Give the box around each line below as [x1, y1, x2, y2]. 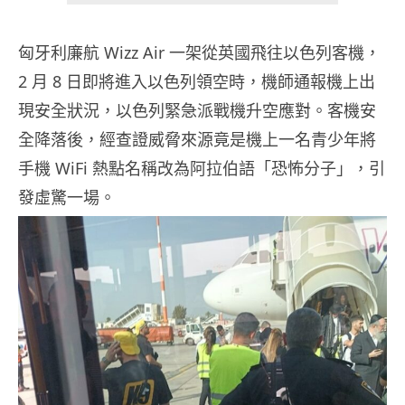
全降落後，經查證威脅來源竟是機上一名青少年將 [18, 128, 376, 151]
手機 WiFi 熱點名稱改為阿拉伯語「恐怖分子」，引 [18, 157, 385, 180]
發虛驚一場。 [18, 186, 116, 209]
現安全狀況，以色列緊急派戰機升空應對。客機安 [18, 99, 376, 122]
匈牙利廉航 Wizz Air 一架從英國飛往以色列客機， [18, 42, 381, 64]
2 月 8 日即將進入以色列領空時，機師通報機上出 [18, 71, 375, 93]
